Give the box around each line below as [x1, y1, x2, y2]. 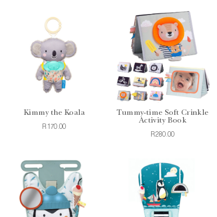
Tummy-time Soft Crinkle [117, 109, 209, 117]
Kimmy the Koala [24, 109, 85, 117]
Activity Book [139, 117, 187, 124]
